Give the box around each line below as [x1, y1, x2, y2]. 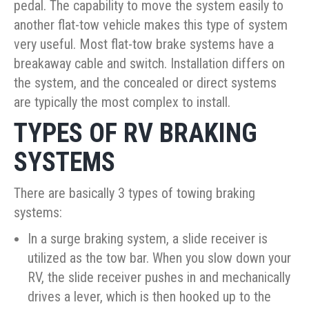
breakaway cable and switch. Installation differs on [14, 55, 285, 72]
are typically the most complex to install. [14, 94, 230, 111]
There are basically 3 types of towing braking [14, 185, 255, 202]
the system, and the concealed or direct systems [14, 74, 277, 92]
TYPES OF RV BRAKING [14, 118, 257, 149]
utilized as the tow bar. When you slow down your [28, 250, 291, 267]
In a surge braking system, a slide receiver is [28, 230, 268, 248]
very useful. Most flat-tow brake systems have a [14, 36, 274, 53]
